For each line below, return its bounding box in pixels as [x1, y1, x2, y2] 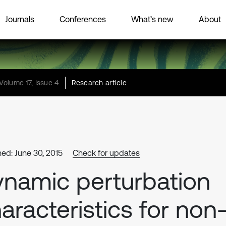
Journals [5, 14, 34, 24]
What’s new [131, 14, 174, 24]
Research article [71, 79, 127, 87]
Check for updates [73, 148, 140, 157]
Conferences [60, 14, 106, 24]
